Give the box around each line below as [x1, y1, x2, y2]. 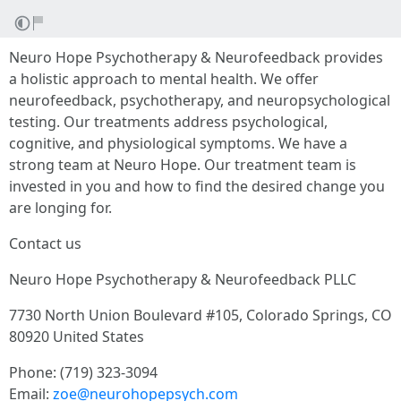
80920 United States [9, 327, 144, 346]
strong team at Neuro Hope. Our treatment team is [9, 155, 356, 175]
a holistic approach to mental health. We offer [9, 69, 319, 89]
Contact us [9, 234, 81, 253]
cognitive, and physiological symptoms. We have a [9, 133, 347, 153]
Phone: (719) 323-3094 [9, 363, 158, 382]
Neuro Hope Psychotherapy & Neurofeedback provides [9, 47, 383, 67]
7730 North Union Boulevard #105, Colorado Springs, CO [9, 305, 392, 325]
